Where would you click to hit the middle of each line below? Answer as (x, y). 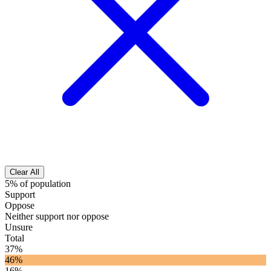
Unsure (19, 227)
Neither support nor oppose (57, 217)
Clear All (24, 172)
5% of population (38, 184)
